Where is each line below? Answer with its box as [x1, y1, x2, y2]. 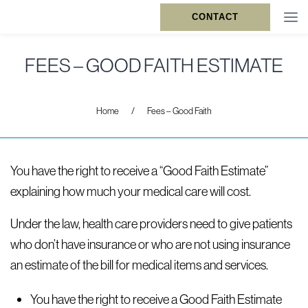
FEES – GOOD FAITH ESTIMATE [25, 53, 283, 77]
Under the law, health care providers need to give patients [10, 215, 292, 232]
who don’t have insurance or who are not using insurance [10, 236, 290, 252]
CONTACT [192, 12, 239, 22]
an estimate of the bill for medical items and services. [10, 256, 268, 273]
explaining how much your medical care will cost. [10, 183, 251, 199]
